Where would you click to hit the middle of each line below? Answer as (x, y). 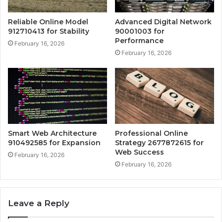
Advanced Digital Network (163, 22)
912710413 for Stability (49, 31)
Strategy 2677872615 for (159, 142)
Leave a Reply (39, 203)
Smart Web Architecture (52, 133)
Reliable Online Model (48, 22)
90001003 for (140, 31)
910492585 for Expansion (54, 142)
